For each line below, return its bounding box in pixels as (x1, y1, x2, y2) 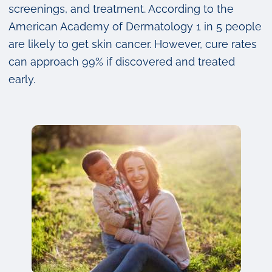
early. (8, 73, 35, 86)
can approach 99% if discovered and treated (8, 55, 235, 69)
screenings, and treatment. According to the (8, 2, 234, 16)
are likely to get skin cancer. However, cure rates (8, 38, 257, 51)
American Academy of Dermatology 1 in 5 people (8, 20, 262, 33)
